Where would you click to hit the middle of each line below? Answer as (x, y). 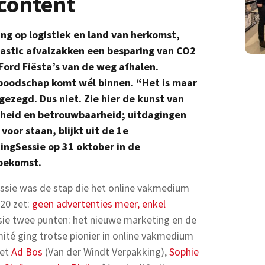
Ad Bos (27, 252)
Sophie (184, 252)
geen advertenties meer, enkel (99, 204)
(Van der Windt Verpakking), (106, 252)
